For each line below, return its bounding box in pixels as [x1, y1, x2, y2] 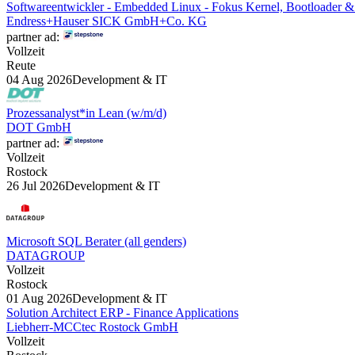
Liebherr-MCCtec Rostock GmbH [6, 319, 178, 334]
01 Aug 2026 [6, 291, 72, 305]
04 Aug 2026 [6, 72, 72, 86]
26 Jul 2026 [6, 178, 65, 193]
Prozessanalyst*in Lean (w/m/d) [6, 105, 166, 120]
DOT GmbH [6, 120, 71, 134]
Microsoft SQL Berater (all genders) [6, 234, 186, 248]
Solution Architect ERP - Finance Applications [6, 305, 239, 319]
